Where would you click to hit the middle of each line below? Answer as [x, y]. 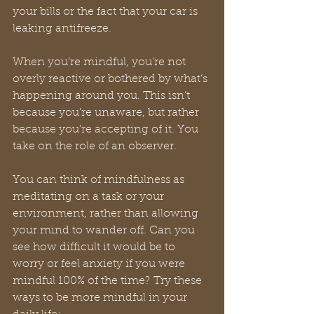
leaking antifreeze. [64, 29]
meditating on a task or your [90, 197]
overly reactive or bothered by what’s [111, 79]
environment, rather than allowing [107, 214]
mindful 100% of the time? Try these [109, 281]
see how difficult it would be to [95, 247]
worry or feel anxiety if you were [100, 264]
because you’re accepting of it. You [107, 130]
